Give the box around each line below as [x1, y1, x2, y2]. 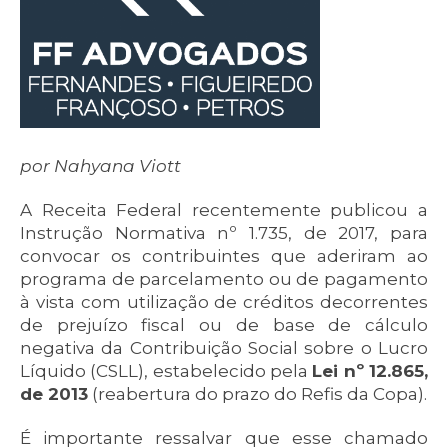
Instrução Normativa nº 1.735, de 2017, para [20, 223, 428, 243]
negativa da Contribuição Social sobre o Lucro [20, 338, 428, 358]
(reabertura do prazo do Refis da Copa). [88, 384, 427, 404]
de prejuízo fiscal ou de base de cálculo [20, 315, 428, 335]
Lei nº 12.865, [312, 361, 429, 381]
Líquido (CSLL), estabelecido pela [20, 361, 313, 381]
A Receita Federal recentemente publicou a [20, 200, 428, 220]
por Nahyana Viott [20, 156, 181, 176]
